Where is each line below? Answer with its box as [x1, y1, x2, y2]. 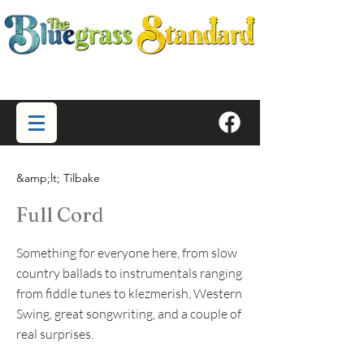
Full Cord [16, 203, 103, 227]
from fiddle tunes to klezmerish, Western [16, 285, 242, 301]
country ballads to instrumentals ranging [16, 265, 242, 281]
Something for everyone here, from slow [16, 245, 237, 261]
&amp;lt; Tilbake [16, 171, 100, 185]
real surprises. [16, 326, 93, 342]
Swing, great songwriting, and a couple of [16, 305, 241, 322]
